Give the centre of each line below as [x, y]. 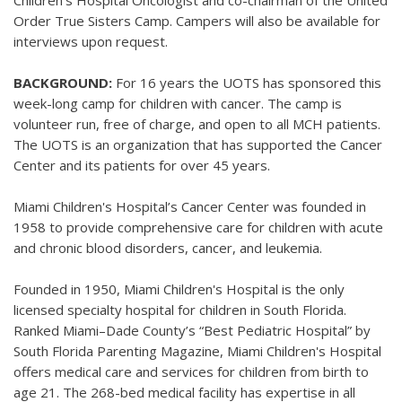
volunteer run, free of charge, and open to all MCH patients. [197, 124]
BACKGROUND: [63, 83]
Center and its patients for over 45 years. [144, 165]
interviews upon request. [92, 41]
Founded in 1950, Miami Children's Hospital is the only [179, 289]
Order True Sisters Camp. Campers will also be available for [197, 21]
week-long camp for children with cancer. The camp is [178, 103]
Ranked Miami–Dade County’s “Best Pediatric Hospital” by [192, 330]
